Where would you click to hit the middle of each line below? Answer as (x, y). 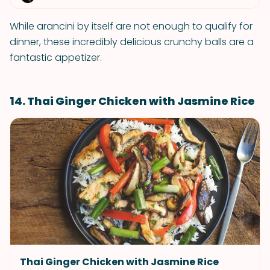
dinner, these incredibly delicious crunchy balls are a (132, 42)
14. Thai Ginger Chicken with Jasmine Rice (132, 101)
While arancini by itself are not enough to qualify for (131, 26)
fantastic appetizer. (56, 58)
